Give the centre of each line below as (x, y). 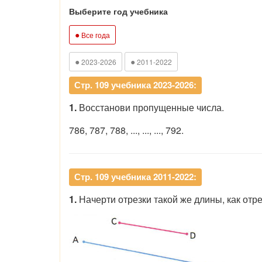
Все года (95, 35)
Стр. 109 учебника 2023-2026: (135, 85)
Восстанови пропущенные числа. (150, 107)
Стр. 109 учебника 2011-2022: (135, 177)
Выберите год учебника (118, 11)
